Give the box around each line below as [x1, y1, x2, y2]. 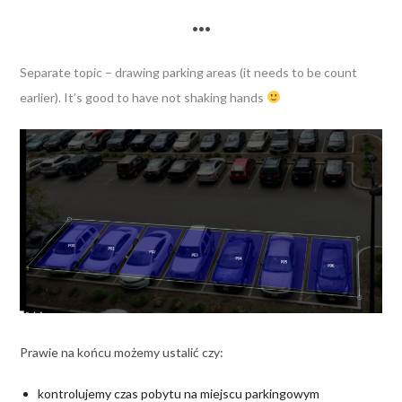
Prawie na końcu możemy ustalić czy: [19, 345, 223, 361]
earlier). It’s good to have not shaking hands [19, 89, 267, 105]
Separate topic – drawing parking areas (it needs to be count [19, 64, 357, 80]
